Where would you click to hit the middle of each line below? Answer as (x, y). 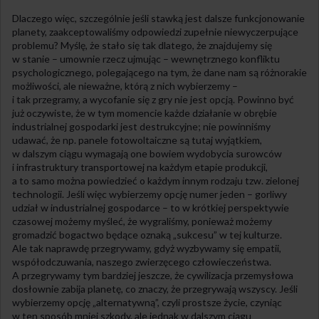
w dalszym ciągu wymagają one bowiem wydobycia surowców (147, 153)
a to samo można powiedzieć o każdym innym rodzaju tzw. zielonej (156, 180)
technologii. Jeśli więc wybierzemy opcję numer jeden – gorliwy (150, 194)
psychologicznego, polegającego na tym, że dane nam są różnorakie (159, 72)
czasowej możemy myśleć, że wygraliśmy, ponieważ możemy (142, 221)
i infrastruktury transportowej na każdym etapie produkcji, (140, 167)
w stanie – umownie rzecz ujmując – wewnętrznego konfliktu (146, 58)
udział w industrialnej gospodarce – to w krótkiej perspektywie (151, 207)
